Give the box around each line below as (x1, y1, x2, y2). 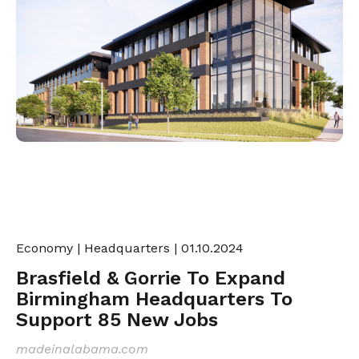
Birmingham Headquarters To (16, 287, 292, 310)
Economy (16, 240, 73, 256)
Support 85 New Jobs (16, 308, 218, 331)
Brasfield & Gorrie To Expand (16, 266, 285, 289)
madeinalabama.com (16, 341, 148, 357)
